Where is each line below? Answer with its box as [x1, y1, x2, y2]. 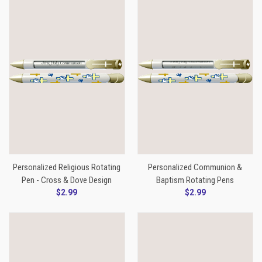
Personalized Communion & [148, 161, 243, 173]
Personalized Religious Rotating [13, 161, 121, 173]
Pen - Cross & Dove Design [22, 174, 112, 185]
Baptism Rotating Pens [156, 174, 235, 185]
